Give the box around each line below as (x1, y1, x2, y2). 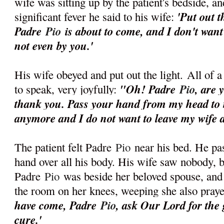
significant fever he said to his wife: (14, 9, 177, 24)
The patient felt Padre (14, 139, 116, 155)
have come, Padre (14, 197, 101, 213)
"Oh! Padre (119, 81, 180, 97)
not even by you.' (14, 37, 93, 54)
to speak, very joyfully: (14, 81, 120, 97)
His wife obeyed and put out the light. (14, 67, 187, 82)
